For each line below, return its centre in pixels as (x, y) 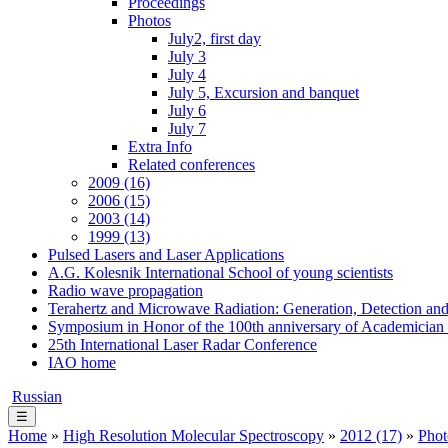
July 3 (187, 56)
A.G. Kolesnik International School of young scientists (220, 272)
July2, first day (214, 38)
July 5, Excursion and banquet (263, 92)
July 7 (187, 128)
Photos (149, 20)
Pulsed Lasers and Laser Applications (166, 254)
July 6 (187, 110)
